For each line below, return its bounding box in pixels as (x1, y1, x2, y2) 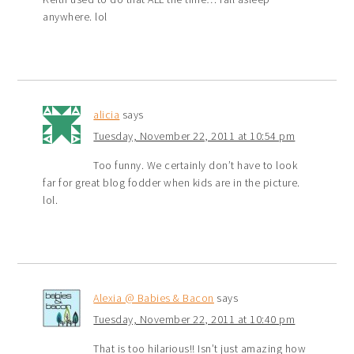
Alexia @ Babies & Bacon (93, 290, 214, 305)
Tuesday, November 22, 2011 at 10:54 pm (93, 128, 296, 143)
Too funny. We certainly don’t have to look (93, 157, 298, 172)
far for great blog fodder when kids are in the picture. (43, 175, 300, 190)
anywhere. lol (43, 9, 107, 24)
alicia (93, 107, 120, 122)
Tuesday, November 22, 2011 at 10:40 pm (93, 311, 296, 326)
